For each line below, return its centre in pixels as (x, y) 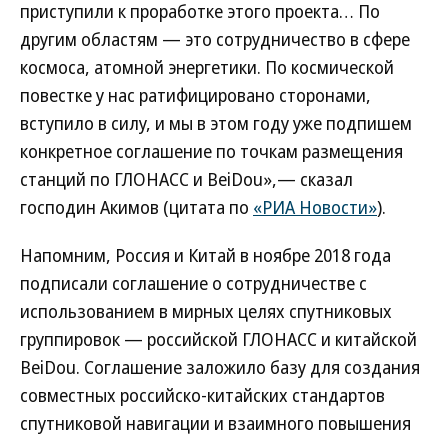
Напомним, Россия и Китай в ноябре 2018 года (205, 255)
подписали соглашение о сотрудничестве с (193, 283)
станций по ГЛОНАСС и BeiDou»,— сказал (186, 179)
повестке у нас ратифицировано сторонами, (195, 95)
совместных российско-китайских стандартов (202, 395)
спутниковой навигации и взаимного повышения (215, 423)
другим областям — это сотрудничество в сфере (215, 39)
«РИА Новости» (315, 207)
